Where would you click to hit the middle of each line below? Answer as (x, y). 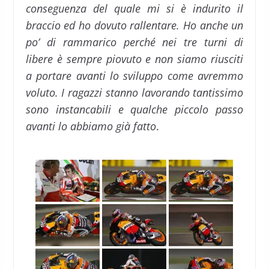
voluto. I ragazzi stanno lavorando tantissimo (134, 92)
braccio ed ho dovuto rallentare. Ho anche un (134, 25)
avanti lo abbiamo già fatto (91, 126)
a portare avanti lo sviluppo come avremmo (134, 75)
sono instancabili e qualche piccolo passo (134, 109)
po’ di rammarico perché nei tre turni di (134, 42)
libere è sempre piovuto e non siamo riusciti (134, 59)
